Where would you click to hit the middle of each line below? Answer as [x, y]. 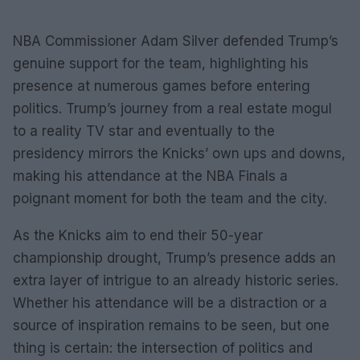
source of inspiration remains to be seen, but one [171, 325]
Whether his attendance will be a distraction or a [170, 303]
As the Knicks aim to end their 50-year [138, 235]
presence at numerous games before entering [162, 86]
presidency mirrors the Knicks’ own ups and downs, [179, 153]
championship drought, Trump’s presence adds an [174, 258]
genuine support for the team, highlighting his [161, 63]
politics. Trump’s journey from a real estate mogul [172, 108]
